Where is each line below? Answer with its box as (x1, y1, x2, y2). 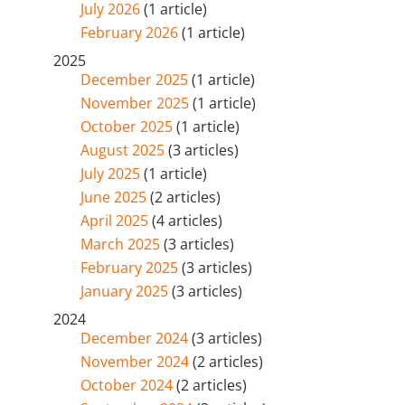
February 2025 (80, 258, 183, 278)
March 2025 (80, 234, 165, 254)
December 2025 (80, 70, 193, 89)
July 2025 (80, 164, 145, 184)
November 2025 (80, 93, 193, 113)
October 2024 (80, 375, 177, 395)
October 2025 (80, 117, 177, 137)
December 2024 (80, 328, 193, 348)
